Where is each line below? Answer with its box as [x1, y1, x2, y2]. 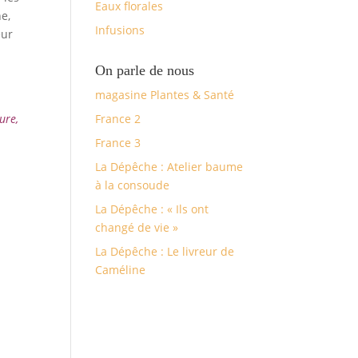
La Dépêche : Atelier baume [95, 159, 244, 174]
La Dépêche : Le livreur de [95, 244, 235, 259]
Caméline [95, 262, 146, 277]
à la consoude [95, 177, 170, 193]
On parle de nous [95, 62, 195, 78]
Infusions [95, 22, 145, 38]
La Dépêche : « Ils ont [95, 201, 209, 217]
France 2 [95, 111, 141, 126]
